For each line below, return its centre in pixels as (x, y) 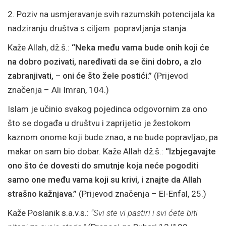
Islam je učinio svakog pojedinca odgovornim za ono (107, 109)
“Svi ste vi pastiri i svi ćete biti (144, 213)
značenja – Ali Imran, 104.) (58, 90)
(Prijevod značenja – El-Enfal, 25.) (142, 194)
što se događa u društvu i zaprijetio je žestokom (99, 123)
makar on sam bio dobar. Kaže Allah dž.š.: (87, 151)
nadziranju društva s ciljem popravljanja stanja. (98, 28)
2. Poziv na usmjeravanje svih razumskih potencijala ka (111, 14)
